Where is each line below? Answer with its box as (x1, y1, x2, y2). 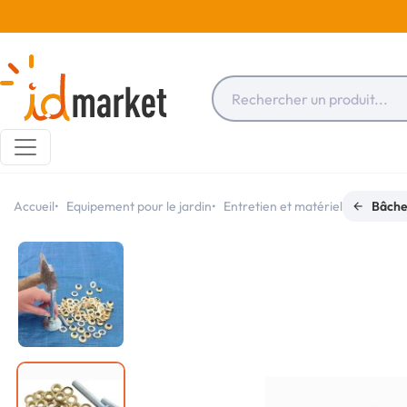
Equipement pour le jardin (66, 198, 212, 214)
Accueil (14, 198, 55, 214)
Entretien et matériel (223, 198, 342, 214)
